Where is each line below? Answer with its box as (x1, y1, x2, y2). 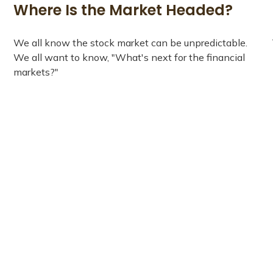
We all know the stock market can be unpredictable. (13, 37, 248, 49)
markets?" (13, 66, 59, 79)
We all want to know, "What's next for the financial (13, 51, 246, 64)
